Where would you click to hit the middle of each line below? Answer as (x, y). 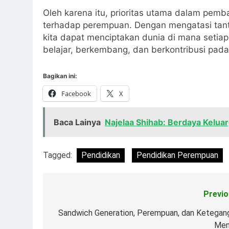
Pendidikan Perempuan (177, 155)
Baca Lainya (77, 122)
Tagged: (59, 155)
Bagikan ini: (60, 76)
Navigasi (77, 197)
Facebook (76, 93)
